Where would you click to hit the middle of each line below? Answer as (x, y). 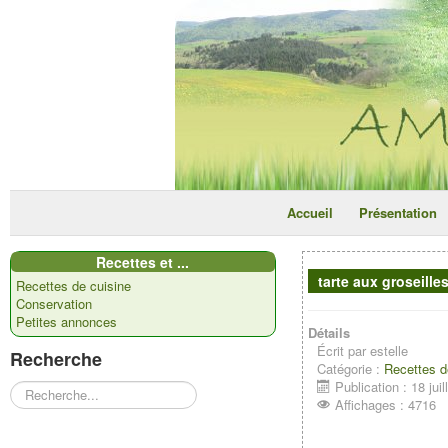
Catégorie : (351, 368)
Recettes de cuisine (73, 285)
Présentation (397, 212)
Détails (329, 332)
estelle (389, 350)
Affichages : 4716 (386, 404)
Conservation (54, 303)
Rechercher (43, 389)
